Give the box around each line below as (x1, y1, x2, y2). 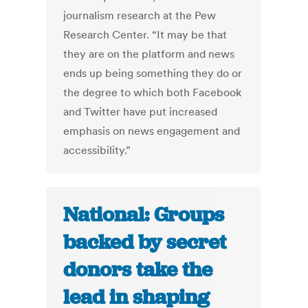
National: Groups (63, 201, 225, 228)
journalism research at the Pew (63, 8, 217, 23)
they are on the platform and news (63, 47, 235, 61)
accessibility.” (63, 143, 131, 157)
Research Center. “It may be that (63, 27, 228, 42)
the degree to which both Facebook (63, 85, 242, 100)
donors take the (63, 256, 213, 283)
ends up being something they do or (63, 66, 243, 80)
